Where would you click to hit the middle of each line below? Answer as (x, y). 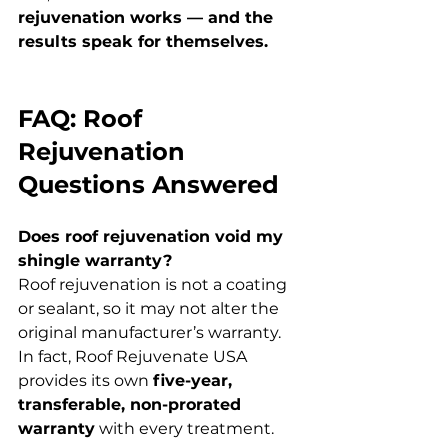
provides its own (85, 380)
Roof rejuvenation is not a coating (154, 284)
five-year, (195, 380)
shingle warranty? (95, 260)
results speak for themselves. (143, 41)
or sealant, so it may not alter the (150, 308)
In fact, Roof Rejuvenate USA (134, 356)
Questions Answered (148, 184)
